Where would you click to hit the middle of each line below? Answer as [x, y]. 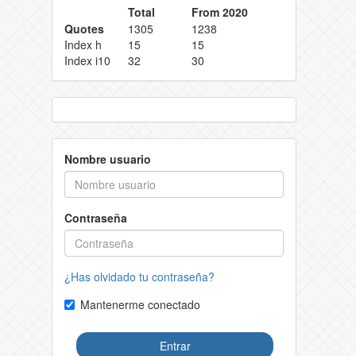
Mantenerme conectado [140, 304]
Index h [83, 44]
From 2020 [220, 12]
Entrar [175, 345]
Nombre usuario [108, 159]
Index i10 [87, 60]
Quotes [84, 28]
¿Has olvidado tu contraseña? [139, 276]
